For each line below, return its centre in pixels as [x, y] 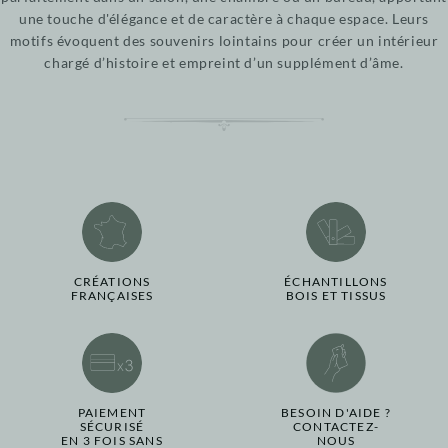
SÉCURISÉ [112, 427]
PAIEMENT [112, 413]
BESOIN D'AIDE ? [336, 413]
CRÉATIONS [112, 282]
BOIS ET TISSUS [336, 296]
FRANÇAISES [112, 296]
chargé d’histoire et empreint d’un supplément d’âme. [224, 63]
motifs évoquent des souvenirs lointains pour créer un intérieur [224, 41]
